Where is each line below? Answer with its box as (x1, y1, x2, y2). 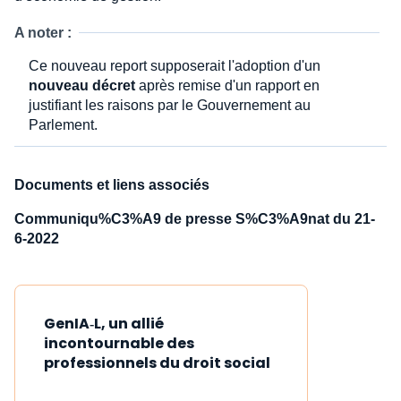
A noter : (14, 24, 72, 40)
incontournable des (44, 332, 194, 354)
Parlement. (29, 116, 98, 132)
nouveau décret (29, 77, 135, 93)
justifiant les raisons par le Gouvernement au (29, 97, 311, 113)
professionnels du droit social (44, 352, 270, 373)
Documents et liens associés (14, 176, 209, 192)
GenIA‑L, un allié (44, 312, 164, 334)
